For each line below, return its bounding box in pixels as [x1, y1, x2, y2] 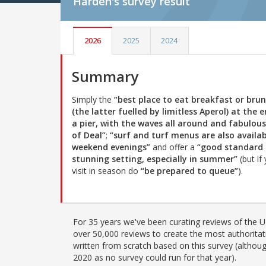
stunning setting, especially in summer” [72, 153, 237, 164]
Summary [72, 66, 138, 86]
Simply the [72, 93, 114, 105]
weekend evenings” [72, 141, 150, 153]
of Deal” [72, 129, 106, 141]
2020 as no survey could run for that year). [73, 251, 236, 263]
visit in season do [72, 164, 141, 176]
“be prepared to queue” [141, 164, 238, 176]
